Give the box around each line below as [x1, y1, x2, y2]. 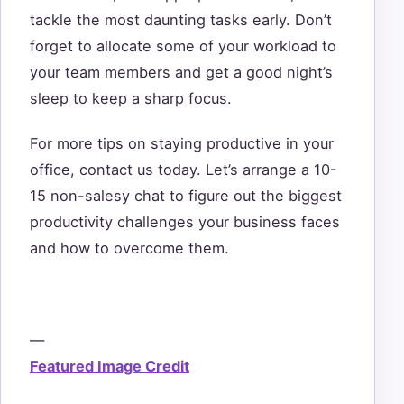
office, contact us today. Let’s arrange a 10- [30, 161, 337, 179]
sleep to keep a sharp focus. [30, 88, 236, 107]
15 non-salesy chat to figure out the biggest [30, 187, 342, 206]
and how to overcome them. [30, 239, 234, 258]
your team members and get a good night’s [30, 62, 333, 81]
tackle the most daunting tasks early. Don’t [30, 10, 332, 29]
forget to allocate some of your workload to [30, 36, 336, 55]
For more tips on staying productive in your [30, 134, 334, 153]
